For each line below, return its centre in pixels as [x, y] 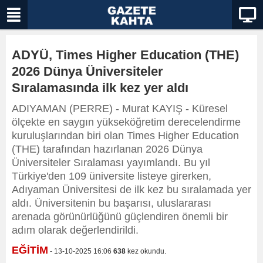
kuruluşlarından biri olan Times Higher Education [125, 136]
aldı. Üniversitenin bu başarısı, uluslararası [112, 203]
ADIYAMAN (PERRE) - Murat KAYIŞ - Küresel [120, 109]
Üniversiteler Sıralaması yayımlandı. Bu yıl [111, 163]
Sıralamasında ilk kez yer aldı [100, 88]
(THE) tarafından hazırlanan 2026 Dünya [107, 149]
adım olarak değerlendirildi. [75, 230]
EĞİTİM [30, 250]
